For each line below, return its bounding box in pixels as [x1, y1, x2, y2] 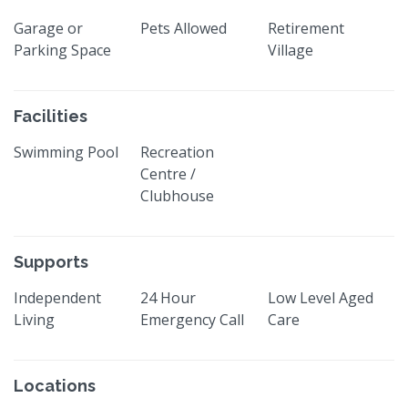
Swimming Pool [14, 141, 118, 162]
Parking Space [14, 39, 111, 60]
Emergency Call [140, 309, 245, 330]
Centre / [140, 163, 197, 184]
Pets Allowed [140, 17, 228, 38]
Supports [14, 251, 88, 271]
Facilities [14, 106, 87, 126]
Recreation [140, 141, 215, 162]
